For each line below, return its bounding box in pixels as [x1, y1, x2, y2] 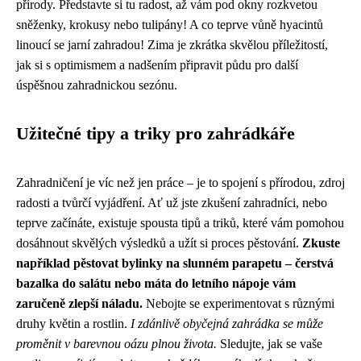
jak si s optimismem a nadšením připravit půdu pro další [16, 57, 298, 72]
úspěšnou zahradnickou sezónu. [16, 77, 177, 92]
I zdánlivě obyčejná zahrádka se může [131, 316, 323, 330]
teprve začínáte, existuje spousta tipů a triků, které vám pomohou [16, 215, 344, 230]
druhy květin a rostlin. [16, 316, 131, 330]
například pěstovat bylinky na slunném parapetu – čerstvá [16, 255, 334, 270]
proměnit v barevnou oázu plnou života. [16, 336, 217, 351]
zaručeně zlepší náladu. [16, 296, 143, 310]
